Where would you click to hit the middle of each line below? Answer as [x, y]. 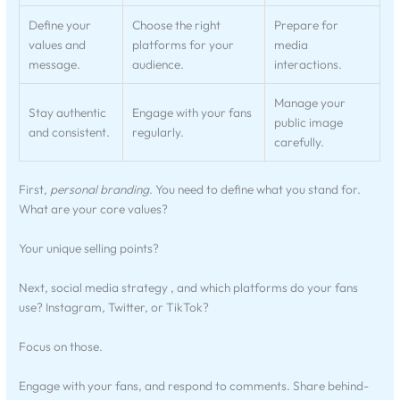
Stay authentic [68, 112]
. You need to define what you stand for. [255, 190]
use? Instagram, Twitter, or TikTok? [114, 308]
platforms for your [183, 44]
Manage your [310, 102]
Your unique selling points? [89, 249]
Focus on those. [61, 346]
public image [309, 122]
